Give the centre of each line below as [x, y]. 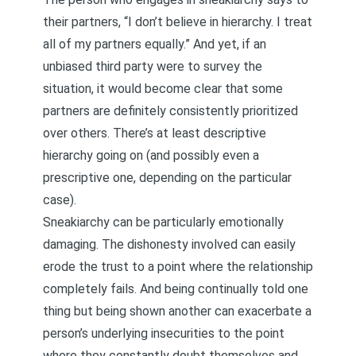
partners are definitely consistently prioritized [170, 111]
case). [60, 200]
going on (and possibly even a [176, 155]
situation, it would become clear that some [163, 89]
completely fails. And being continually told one [176, 289]
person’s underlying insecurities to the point [164, 333]
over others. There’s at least [123, 133]
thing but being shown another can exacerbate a [177, 311]
